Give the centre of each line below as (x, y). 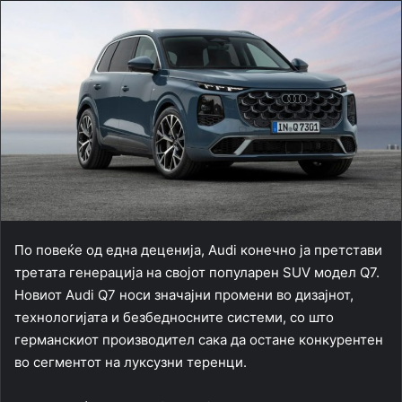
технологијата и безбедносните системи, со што (174, 318)
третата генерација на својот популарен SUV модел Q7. (197, 273)
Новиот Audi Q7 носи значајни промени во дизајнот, (184, 295)
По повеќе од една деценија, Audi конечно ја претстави (198, 250)
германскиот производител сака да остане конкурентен (199, 340)
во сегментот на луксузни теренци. (131, 363)
